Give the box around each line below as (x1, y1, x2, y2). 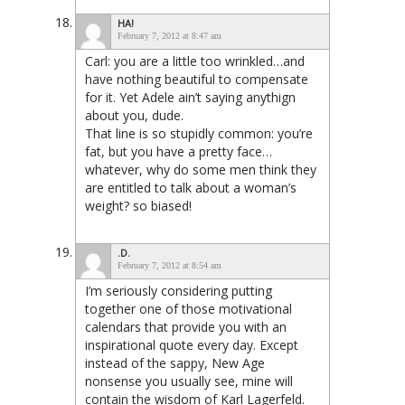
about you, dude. (85, 106, 184, 124)
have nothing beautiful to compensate (85, 70, 308, 88)
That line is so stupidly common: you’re (85, 124, 313, 142)
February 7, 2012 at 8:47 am (118, 30, 221, 41)
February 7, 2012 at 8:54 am (118, 259, 221, 270)
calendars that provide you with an (85, 317, 287, 335)
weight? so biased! (85, 196, 192, 214)
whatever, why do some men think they (85, 160, 316, 178)
